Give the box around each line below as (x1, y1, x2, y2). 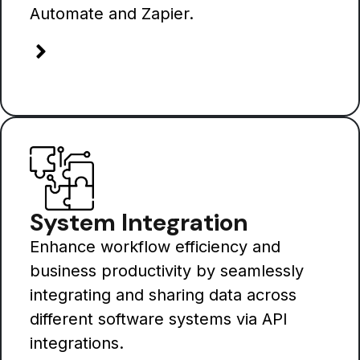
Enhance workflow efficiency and (30, 237, 280, 257)
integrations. (30, 333, 124, 354)
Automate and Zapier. (30, 4, 194, 24)
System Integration (30, 207, 247, 239)
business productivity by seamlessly (30, 261, 304, 281)
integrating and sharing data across (30, 285, 297, 305)
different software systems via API (30, 309, 288, 329)
